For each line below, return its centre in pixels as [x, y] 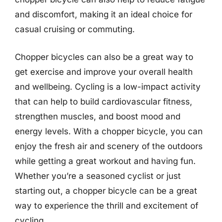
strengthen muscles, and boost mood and [98, 116]
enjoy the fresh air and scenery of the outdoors [109, 146]
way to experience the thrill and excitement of [107, 205]
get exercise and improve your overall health [104, 72]
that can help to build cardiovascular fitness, [104, 101]
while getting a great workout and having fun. [105, 161]
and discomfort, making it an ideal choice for [104, 14]
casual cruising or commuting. [75, 29]
